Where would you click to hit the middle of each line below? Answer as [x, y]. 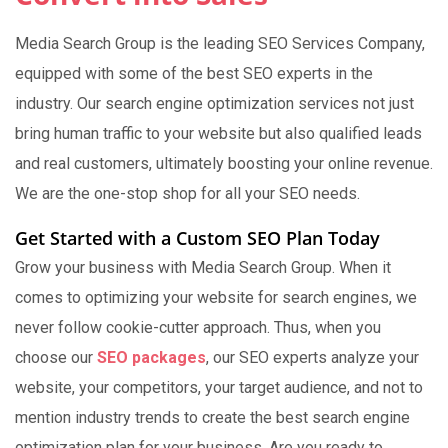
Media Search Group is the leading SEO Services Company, [220, 43]
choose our [56, 357]
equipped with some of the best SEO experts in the [194, 73]
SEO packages [151, 357]
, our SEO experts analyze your [312, 357]
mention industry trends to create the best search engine [212, 417]
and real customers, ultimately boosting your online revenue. [224, 163]
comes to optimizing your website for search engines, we [216, 297]
